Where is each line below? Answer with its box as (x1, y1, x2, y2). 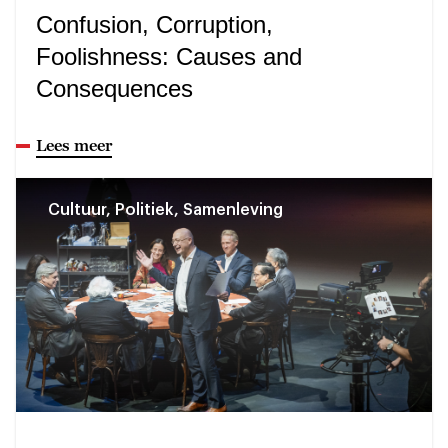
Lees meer (36, 135, 112, 154)
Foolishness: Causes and (36, 42, 302, 70)
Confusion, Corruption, (36, 10, 273, 38)
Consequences (36, 74, 193, 102)
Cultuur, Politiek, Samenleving (48, 201, 283, 218)
